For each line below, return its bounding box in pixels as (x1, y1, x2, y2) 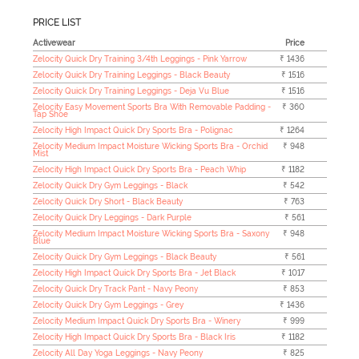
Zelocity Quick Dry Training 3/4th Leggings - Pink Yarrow (32, 54, 247, 64)
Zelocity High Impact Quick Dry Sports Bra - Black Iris (32, 333, 236, 342)
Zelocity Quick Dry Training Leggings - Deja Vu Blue (32, 87, 229, 96)
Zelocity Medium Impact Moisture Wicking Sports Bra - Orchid (32, 142, 268, 151)
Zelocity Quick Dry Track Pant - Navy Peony (32, 284, 198, 294)
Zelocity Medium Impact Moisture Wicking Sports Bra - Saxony (32, 229, 269, 239)
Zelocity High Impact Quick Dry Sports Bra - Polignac (32, 126, 233, 135)
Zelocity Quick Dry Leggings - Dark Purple (32, 213, 192, 223)
